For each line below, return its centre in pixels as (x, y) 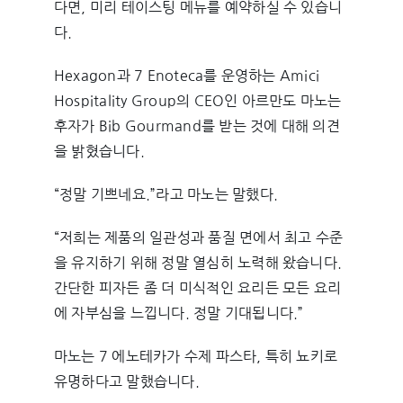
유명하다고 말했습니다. (126, 382)
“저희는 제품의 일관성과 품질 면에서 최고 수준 (198, 238)
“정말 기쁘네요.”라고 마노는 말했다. (166, 195)
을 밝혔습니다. (99, 152)
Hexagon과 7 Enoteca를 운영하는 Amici (187, 76)
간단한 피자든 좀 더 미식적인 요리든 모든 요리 (197, 288)
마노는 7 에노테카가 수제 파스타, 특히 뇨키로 (196, 357)
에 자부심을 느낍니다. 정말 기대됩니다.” (179, 313)
